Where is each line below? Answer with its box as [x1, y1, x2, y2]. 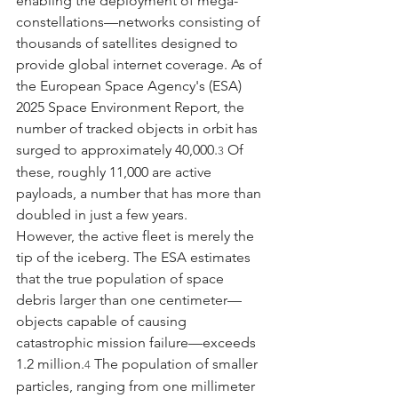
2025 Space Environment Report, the [16, 98, 248, 115]
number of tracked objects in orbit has [16, 119, 261, 137]
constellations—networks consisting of [16, 12, 264, 30]
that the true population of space [16, 269, 227, 287]
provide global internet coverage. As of [16, 55, 266, 73]
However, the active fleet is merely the [16, 227, 258, 244]
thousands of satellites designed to [16, 34, 242, 52]
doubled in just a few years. [16, 205, 187, 223]
